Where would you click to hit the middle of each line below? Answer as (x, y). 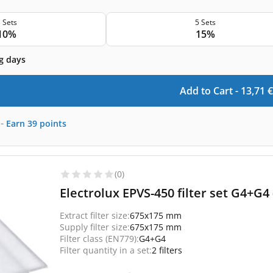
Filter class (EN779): (99, 239)
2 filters (167, 250)
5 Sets (205, 22)
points (53, 123)
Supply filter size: (95, 227)
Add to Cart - (210, 91)
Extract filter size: (95, 215)
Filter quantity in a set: (106, 250)
